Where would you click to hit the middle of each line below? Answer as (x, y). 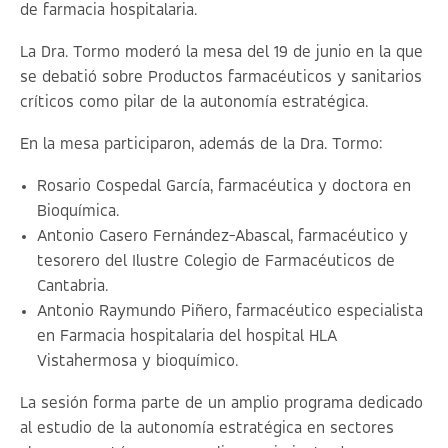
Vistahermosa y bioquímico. (137, 362)
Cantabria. (72, 287)
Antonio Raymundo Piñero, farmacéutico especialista (230, 312)
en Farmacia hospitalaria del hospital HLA (187, 337)
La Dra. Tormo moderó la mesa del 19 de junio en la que (221, 53)
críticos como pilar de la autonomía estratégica (192, 103)
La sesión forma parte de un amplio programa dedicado (221, 404)
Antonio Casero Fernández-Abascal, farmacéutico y (222, 237)
